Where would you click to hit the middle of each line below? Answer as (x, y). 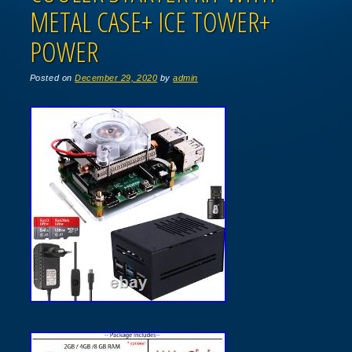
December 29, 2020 (116, 78)
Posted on (52, 78)
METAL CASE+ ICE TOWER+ (150, 22)
